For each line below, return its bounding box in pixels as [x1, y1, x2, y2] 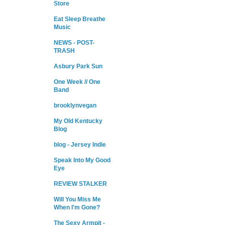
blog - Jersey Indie [54, 141, 106, 149]
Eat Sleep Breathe [54, 16, 105, 23]
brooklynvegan [54, 102, 96, 109]
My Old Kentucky [54, 118, 102, 125]
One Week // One [54, 78, 100, 86]
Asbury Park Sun [54, 63, 102, 70]
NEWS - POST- [54, 39, 94, 47]
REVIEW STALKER [54, 180, 107, 188]
